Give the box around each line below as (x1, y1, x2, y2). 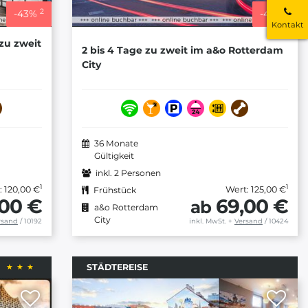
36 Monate (93, 137, 138, 148)
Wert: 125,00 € (225, 184, 286, 195)
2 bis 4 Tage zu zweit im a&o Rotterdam (81, 44, 283, 57)
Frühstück (93, 184, 136, 195)
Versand (234, 217, 263, 225)
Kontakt (271, 19, 304, 30)
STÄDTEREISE (86, 261, 148, 272)
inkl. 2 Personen (95, 167, 161, 178)
